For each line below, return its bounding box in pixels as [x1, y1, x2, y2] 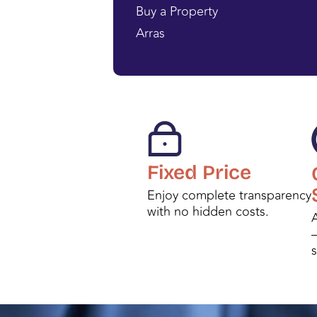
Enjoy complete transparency [147, 185, 311, 206]
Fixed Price [147, 161, 251, 185]
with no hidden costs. [147, 202, 269, 222]
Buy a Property [136, 1, 218, 22]
